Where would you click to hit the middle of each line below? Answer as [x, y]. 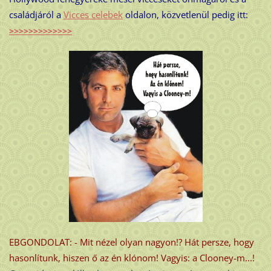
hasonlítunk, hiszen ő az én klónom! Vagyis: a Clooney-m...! [132, 258]
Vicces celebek [93, 15]
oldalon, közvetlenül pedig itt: [186, 15]
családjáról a [35, 15]
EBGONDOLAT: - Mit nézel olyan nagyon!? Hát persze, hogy [131, 242]
